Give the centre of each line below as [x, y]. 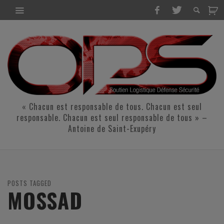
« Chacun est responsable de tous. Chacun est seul [112, 107]
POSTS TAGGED [29, 183]
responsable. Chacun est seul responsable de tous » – [112, 118]
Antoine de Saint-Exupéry [112, 129]
